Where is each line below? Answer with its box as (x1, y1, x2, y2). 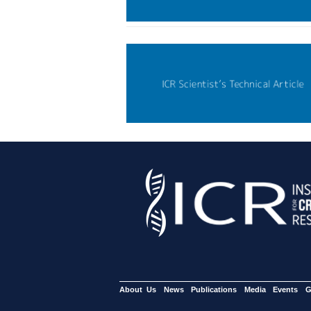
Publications (191, 285, 237, 294)
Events (273, 285, 298, 294)
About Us (119, 285, 156, 294)
